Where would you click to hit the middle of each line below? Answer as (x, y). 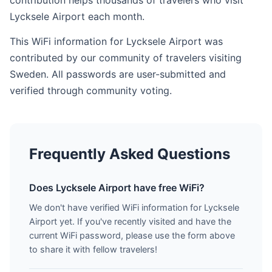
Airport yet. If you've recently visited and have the (130, 221)
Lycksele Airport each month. (77, 16)
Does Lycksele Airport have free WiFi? (117, 188)
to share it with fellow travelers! (93, 249)
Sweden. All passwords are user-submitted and (118, 74)
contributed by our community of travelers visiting (126, 58)
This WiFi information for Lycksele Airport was (116, 41)
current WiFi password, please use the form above (132, 235)
